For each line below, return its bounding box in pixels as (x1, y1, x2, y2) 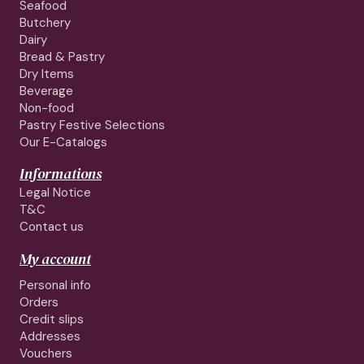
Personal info (19, 277, 91, 294)
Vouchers (19, 345, 72, 362)
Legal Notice (19, 184, 91, 201)
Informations (19, 163, 102, 184)
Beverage (19, 83, 73, 100)
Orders (19, 294, 58, 311)
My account (19, 249, 91, 270)
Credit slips (19, 311, 84, 328)
